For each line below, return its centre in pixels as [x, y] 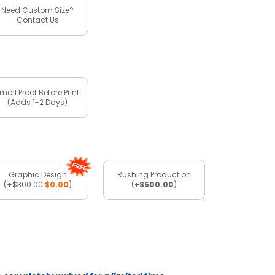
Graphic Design [37, 174]
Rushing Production [154, 174]
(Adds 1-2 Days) [37, 102]
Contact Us [37, 20]
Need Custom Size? [37, 10]
